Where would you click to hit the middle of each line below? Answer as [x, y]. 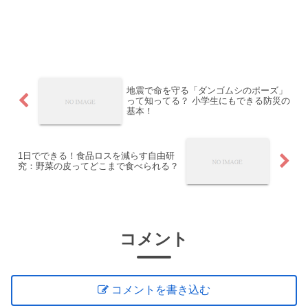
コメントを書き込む [161, 290]
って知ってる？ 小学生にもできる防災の [208, 101]
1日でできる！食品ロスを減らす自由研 [96, 156]
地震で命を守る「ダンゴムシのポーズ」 [207, 91]
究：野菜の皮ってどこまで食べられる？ [98, 166]
